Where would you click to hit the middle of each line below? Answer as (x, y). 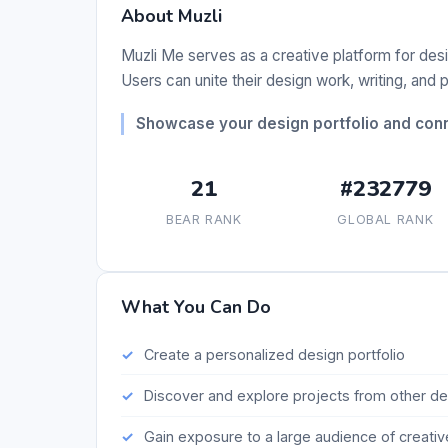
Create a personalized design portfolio (274, 354)
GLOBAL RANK (385, 220)
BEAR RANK (203, 220)
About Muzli (171, 16)
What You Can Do (196, 307)
